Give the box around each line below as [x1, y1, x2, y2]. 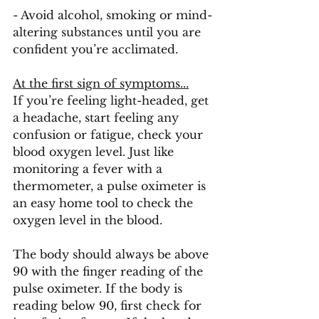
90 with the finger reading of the [13, 264, 206, 278]
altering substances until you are [13, 25, 204, 39]
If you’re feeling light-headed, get [13, 93, 212, 108]
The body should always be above [13, 247, 212, 261]
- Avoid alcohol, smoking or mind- [13, 8, 212, 22]
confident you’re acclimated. [13, 42, 182, 56]
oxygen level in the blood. [13, 213, 166, 227]
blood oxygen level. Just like [13, 145, 177, 159]
